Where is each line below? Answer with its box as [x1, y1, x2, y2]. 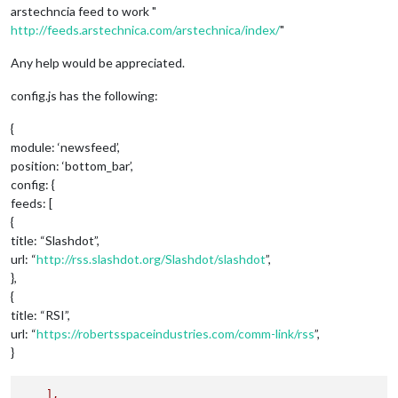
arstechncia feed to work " [11, 3, 156, 19]
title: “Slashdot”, [11, 232, 99, 248]
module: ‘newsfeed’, [11, 139, 120, 155]
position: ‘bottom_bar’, [11, 157, 133, 173]
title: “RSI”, [11, 306, 70, 322]
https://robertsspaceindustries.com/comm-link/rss [36, 325, 314, 341]
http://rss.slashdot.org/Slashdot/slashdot [36, 251, 266, 267]
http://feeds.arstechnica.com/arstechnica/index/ [11, 21, 280, 37]
